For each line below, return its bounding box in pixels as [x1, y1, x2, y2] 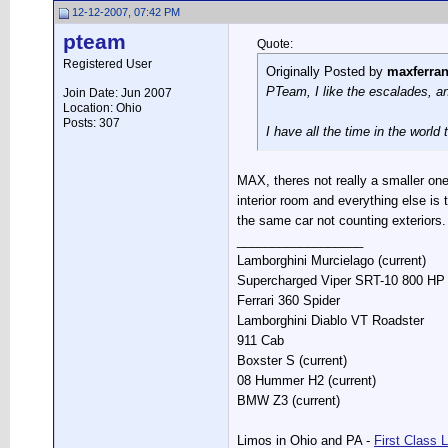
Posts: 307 [63, 116, 120, 130]
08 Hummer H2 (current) [237, 373, 376, 388]
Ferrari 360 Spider [237, 293, 340, 308]
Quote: [257, 37, 293, 51]
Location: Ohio [63, 101, 142, 115]
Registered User [63, 57, 152, 71]
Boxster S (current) [237, 353, 347, 368]
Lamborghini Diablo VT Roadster [237, 313, 424, 328]
